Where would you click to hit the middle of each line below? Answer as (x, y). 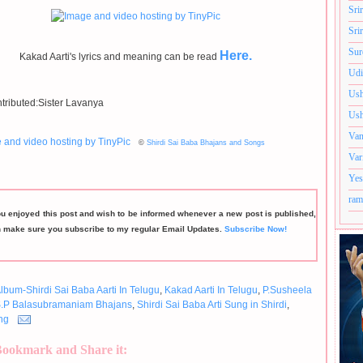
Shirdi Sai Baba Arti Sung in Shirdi (212, 305)
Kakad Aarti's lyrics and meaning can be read (119, 57)
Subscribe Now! (256, 229)
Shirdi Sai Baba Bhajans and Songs (206, 143)
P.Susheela (287, 290)
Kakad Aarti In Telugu (211, 290)
